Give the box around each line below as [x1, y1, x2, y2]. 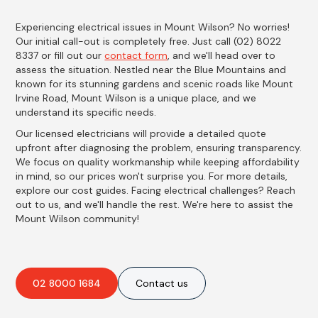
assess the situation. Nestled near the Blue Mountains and [16, 63, 287, 77]
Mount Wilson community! [16, 212, 140, 226]
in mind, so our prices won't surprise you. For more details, [16, 170, 288, 183]
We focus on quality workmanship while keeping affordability [16, 155, 300, 169]
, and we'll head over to [168, 49, 276, 62]
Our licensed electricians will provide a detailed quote [16, 127, 267, 141]
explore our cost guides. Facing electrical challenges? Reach [16, 184, 296, 197]
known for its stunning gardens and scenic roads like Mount [16, 77, 294, 91]
